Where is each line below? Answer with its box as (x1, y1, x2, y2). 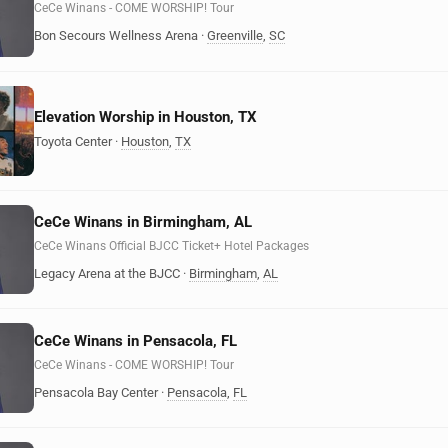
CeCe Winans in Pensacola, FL (34, 331, 237, 350)
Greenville (207, 28, 263, 44)
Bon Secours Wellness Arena (34, 28, 198, 44)
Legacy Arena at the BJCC (34, 265, 180, 281)
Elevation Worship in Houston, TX (34, 107, 257, 126)
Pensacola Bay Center (34, 384, 158, 400)
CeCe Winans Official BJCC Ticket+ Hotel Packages (34, 238, 309, 253)
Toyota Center (34, 133, 112, 149)
